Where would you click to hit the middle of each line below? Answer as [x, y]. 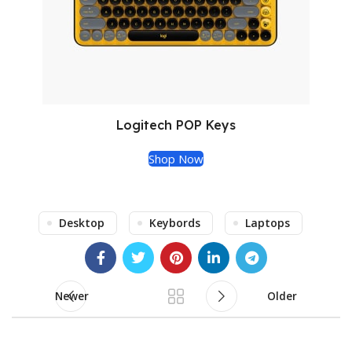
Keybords [174, 222]
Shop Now [176, 158]
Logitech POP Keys [176, 125]
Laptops [267, 222]
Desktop [81, 222]
